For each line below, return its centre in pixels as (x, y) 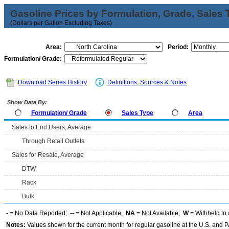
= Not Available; (159, 213)
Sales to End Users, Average (51, 127)
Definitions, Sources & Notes (147, 82)
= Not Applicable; (100, 213)
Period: (178, 47)
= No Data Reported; (39, 213)
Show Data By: (26, 102)
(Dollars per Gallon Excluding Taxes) (61, 23)
